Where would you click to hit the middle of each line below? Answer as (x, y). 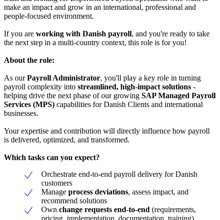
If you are (19, 33)
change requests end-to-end (104, 209)
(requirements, (173, 209)
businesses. (21, 113)
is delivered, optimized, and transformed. (67, 139)
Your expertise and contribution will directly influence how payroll (107, 131)
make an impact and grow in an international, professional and (100, 7)
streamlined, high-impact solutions (134, 86)
